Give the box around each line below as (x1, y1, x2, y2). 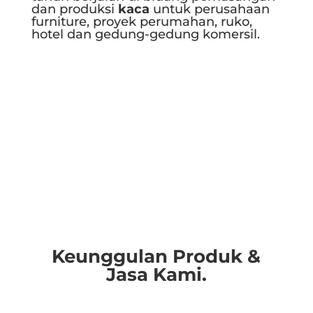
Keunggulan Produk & (52, 245, 261, 268)
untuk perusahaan (149, 1, 270, 17)
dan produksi (31, 1, 118, 17)
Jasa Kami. (105, 263, 207, 286)
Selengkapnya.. (46, 78, 155, 95)
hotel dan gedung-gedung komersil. (31, 27, 260, 43)
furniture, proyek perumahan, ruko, (31, 14, 252, 30)
